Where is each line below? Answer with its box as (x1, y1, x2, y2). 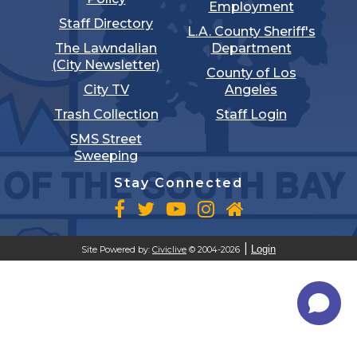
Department (210, 41, 292, 57)
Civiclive (152, 245, 186, 256)
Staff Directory (59, 16, 153, 32)
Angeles (225, 82, 277, 98)
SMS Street (70, 131, 142, 147)
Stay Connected (114, 175, 243, 191)
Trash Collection (53, 107, 159, 123)
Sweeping (74, 148, 138, 164)
